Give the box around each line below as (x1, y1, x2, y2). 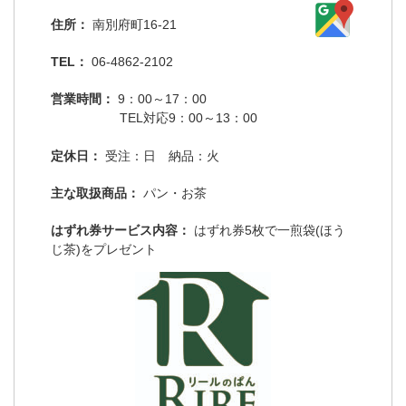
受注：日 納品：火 (105, 148, 219, 163)
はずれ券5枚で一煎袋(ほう (194, 222, 345, 237)
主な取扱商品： (51, 185, 140, 200)
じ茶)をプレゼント (51, 241, 157, 256)
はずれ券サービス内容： (51, 222, 190, 237)
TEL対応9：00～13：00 (119, 110, 257, 125)
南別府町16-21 (92, 16, 177, 32)
